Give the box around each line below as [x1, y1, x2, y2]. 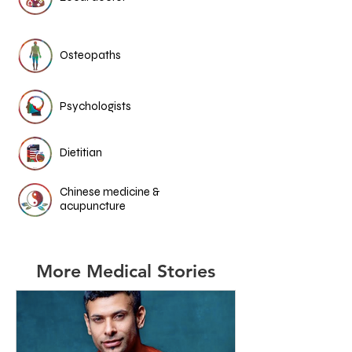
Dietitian [60, 145, 102, 159]
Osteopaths [60, 48, 121, 62]
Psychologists [60, 99, 131, 113]
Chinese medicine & [60, 185, 159, 199]
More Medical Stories [36, 260, 215, 282]
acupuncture [60, 199, 126, 213]
